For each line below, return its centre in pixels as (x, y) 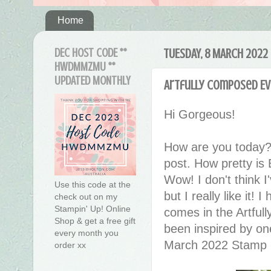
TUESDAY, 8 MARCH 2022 (216, 54)
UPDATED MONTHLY (92, 81)
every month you (87, 233)
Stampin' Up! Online (93, 209)
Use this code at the (93, 185)
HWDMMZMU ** (85, 67)
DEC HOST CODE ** (91, 53)
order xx (70, 245)
